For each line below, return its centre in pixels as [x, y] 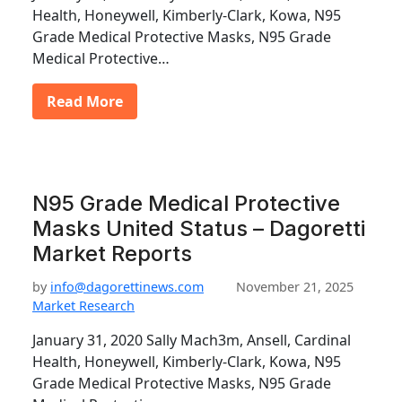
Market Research [83, 306]
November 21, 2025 [295, 287]
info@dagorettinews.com [127, 287]
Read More [85, 101]
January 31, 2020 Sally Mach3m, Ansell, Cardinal [192, 340]
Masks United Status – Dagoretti [199, 228]
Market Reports [112, 253]
